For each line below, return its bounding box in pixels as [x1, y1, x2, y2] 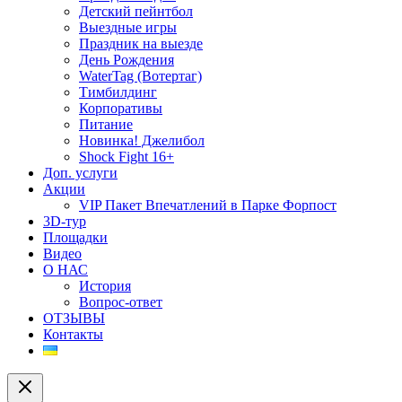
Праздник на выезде [79, 36, 203, 52]
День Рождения [79, 52, 174, 68]
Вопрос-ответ [79, 294, 162, 310]
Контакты [43, 327, 103, 343]
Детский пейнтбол [79, 4, 193, 20]
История [79, 278, 131, 294]
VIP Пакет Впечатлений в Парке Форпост [79, 197, 336, 214]
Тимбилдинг [79, 84, 157, 100]
